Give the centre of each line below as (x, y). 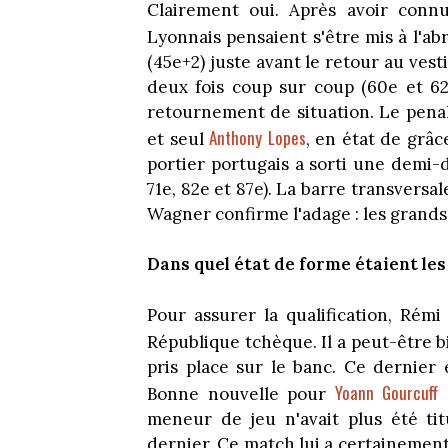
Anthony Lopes (257, 137)
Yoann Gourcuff (386, 392)
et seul (178, 138)
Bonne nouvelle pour (241, 393)
